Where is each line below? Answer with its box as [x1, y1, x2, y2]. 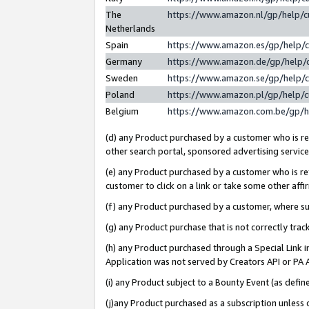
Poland [106, 88, 134, 100]
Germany [106, 55, 142, 67]
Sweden [106, 72, 138, 83]
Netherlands [106, 22, 155, 34]
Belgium [106, 105, 139, 117]
